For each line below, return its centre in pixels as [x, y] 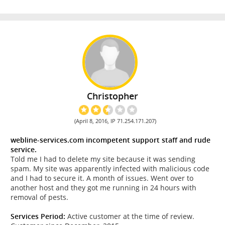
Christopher [113, 96]
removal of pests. [39, 197]
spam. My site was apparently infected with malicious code [110, 169]
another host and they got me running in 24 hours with [103, 188]
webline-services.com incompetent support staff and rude [110, 140]
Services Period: [38, 216]
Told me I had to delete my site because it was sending [103, 159]
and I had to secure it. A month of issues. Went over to [102, 178]
